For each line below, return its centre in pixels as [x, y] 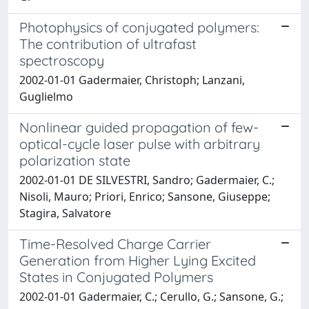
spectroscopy [62, 60]
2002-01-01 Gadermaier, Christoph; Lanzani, [132, 80]
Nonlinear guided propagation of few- [139, 127]
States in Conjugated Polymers [116, 277]
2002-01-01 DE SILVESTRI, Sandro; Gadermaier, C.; [147, 180]
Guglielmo [46, 97]
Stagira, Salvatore [65, 213]
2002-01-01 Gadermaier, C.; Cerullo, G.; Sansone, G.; [151, 297]
